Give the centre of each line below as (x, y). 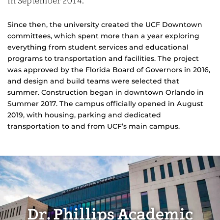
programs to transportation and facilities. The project (103, 58)
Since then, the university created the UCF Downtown (105, 24)
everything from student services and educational (98, 47)
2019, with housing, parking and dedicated (84, 115)
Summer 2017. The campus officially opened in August (105, 103)
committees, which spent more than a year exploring (103, 36)
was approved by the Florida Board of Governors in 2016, (109, 69)
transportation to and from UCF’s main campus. (94, 126)
